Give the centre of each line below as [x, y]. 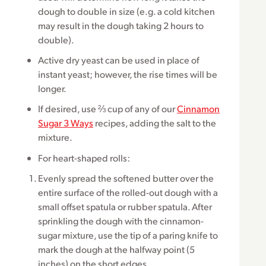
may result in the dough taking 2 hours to [121, 25]
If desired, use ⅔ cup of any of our [107, 109]
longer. [52, 88]
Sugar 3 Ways [66, 123]
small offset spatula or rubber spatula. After [125, 207]
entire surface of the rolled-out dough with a [128, 192]
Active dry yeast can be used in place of [119, 59]
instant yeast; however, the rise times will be [128, 74]
